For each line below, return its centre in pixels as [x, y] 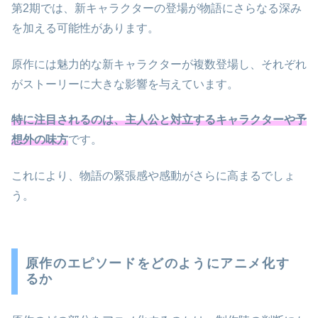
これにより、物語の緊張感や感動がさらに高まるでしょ [153, 175]
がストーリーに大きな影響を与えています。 [125, 84]
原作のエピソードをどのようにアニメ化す [158, 264]
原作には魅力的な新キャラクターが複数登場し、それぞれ [159, 64]
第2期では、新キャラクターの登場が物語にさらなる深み [157, 9]
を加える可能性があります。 [85, 28]
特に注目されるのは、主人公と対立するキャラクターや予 [159, 120]
